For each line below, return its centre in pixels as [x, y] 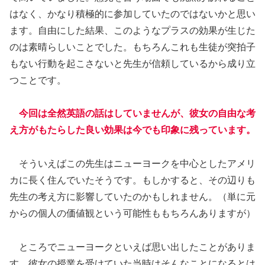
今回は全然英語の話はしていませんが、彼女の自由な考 [137, 114]
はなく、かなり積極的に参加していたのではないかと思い [132, 14]
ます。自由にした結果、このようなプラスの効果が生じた [132, 30]
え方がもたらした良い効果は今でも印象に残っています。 [132, 130]
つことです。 [38, 80]
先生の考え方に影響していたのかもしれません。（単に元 [132, 197]
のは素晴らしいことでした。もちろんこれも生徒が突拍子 [132, 47]
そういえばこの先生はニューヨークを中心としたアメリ [132, 164]
